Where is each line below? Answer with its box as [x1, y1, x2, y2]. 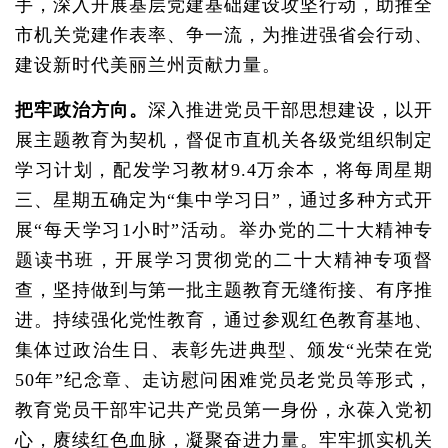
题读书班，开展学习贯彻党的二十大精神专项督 [15, 250, 433, 270]
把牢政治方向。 [15, 100, 148, 120]
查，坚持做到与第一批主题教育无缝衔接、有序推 [15, 280, 433, 300]
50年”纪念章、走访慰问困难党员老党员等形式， [15, 370, 433, 390]
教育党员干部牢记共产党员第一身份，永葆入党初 [15, 400, 433, 420]
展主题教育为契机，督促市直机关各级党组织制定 [15, 130, 433, 150]
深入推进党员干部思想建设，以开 [148, 100, 433, 120]
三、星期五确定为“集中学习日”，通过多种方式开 [15, 190, 433, 210]
